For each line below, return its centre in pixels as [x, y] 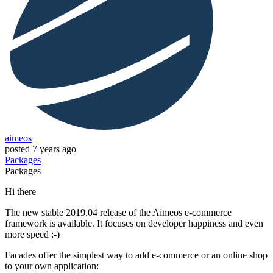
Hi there [20, 192]
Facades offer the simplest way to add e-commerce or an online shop [136, 255]
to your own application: [52, 266]
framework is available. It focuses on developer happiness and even [134, 224]
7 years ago [54, 149]
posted [17, 149]
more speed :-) [32, 235]
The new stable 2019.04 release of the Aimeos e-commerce [118, 213]
